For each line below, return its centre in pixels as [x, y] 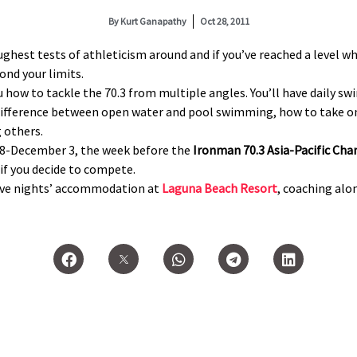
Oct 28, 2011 [224, 21]
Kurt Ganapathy [152, 21]
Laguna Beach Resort [220, 188]
